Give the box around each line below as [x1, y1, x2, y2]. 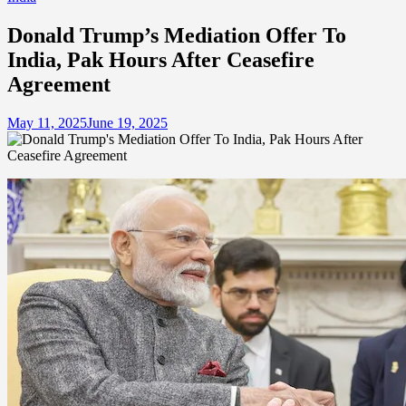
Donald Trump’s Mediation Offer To [7, 23, 346, 47]
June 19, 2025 [87, 114, 168, 130]
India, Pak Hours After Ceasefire [7, 47, 314, 72]
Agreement [7, 72, 111, 96]
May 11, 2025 [7, 114, 87, 130]
